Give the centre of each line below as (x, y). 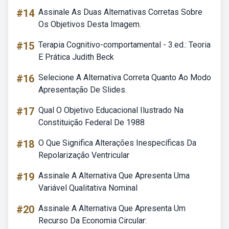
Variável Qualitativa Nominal (88, 188)
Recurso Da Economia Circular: (93, 221)
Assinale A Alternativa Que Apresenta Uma (114, 176)
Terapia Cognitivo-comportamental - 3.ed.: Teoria (124, 45)
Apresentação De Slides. (83, 90)
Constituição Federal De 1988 (91, 122)
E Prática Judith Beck (76, 57)
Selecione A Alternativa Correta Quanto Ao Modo (125, 77)
